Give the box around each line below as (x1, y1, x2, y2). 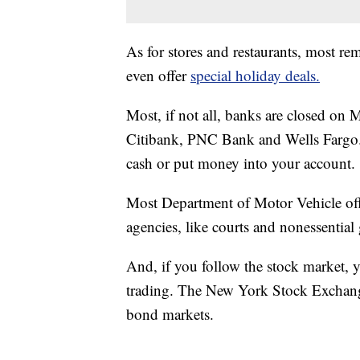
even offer (126, 65, 190, 86)
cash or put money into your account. (126, 153, 355, 174)
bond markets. (126, 304, 214, 325)
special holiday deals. (190, 65, 320, 86)
